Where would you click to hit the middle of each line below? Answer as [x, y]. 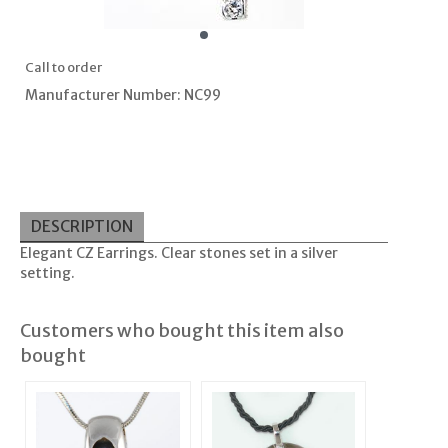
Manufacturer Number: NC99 [122, 95]
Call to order [63, 68]
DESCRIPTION [81, 226]
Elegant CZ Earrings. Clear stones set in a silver [178, 253]
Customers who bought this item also [181, 331]
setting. [47, 273]
